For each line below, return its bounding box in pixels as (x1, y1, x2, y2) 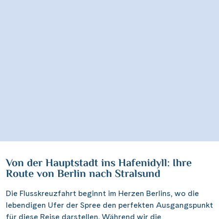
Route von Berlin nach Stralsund (6, 166, 160, 183)
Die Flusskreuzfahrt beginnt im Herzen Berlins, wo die (6, 188, 199, 198)
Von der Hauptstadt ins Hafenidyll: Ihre (6, 155, 192, 172)
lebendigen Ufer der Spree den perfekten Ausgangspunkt (6, 200, 213, 210)
